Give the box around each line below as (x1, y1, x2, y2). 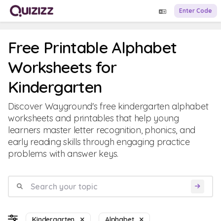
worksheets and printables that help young (8, 112, 179, 124)
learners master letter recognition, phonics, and (8, 124, 196, 136)
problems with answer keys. (8, 148, 118, 159)
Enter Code (179, 7, 212, 14)
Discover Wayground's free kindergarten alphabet (8, 101, 209, 112)
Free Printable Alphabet (8, 37, 177, 57)
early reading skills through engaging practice (8, 136, 190, 147)
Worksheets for (8, 57, 117, 77)
